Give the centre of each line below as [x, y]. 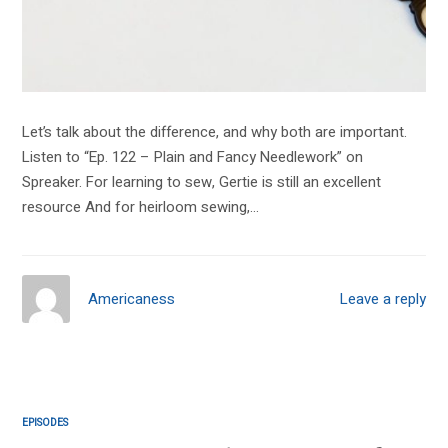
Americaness [132, 298]
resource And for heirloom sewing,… [141, 206]
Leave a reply [382, 299]
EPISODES [45, 422]
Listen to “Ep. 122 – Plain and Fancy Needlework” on [193, 156]
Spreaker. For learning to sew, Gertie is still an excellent [202, 181]
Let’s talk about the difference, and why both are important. [215, 131]
